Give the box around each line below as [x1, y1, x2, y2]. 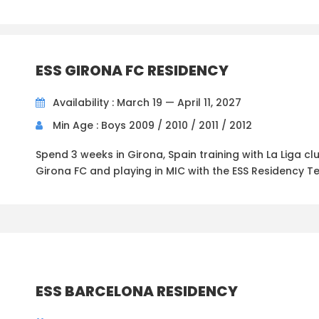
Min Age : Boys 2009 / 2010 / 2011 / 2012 [53, 118, 252, 133]
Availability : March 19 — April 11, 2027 [53, 95, 241, 110]
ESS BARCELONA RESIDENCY [36, 281, 238, 302]
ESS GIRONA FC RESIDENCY [36, 61, 229, 81]
